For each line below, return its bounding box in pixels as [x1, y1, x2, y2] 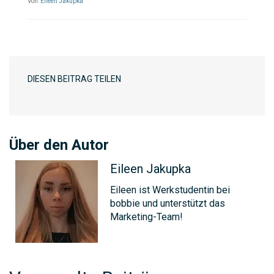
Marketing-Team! [110, 211, 183, 223]
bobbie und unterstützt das [110, 198, 225, 210]
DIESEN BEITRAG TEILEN [28, 74, 121, 84]
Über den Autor [9, 136, 109, 154]
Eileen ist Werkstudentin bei [110, 184, 230, 196]
